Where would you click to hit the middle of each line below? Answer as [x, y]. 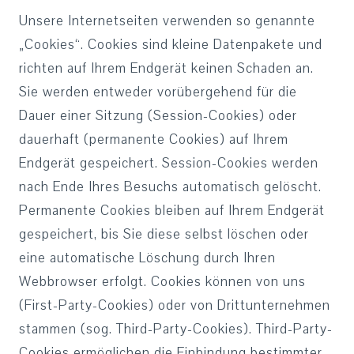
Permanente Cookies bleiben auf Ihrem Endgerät [172, 211]
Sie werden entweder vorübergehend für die [158, 92]
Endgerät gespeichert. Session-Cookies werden [169, 163]
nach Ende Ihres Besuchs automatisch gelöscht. [170, 187]
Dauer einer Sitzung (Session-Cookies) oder [158, 116]
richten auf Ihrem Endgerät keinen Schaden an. [166, 68]
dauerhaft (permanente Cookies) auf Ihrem [154, 139]
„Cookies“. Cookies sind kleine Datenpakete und [171, 45]
